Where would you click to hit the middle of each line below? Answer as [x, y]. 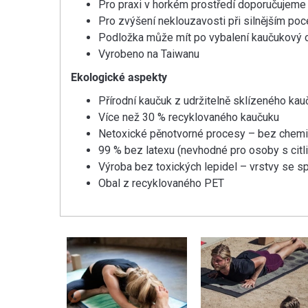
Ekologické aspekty [119, 77]
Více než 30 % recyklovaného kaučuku [189, 117]
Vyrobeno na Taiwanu [149, 54]
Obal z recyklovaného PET [161, 183]
